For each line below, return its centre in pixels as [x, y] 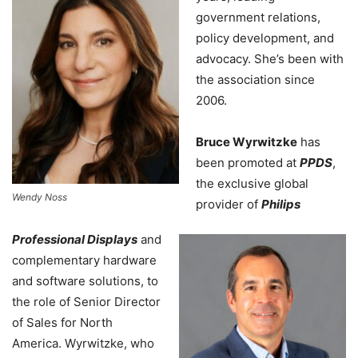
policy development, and [265, 38]
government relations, [258, 18]
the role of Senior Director [86, 302]
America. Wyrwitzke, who [83, 344]
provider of [229, 205]
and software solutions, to [85, 281]
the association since [255, 80]
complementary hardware [84, 261]
